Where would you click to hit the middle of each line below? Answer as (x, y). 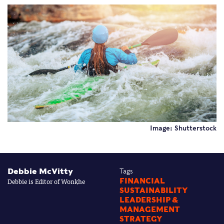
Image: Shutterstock (183, 128)
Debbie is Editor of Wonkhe (46, 181)
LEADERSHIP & (149, 200)
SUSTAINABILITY (153, 191)
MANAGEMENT (150, 210)
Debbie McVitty (40, 171)
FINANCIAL (142, 181)
